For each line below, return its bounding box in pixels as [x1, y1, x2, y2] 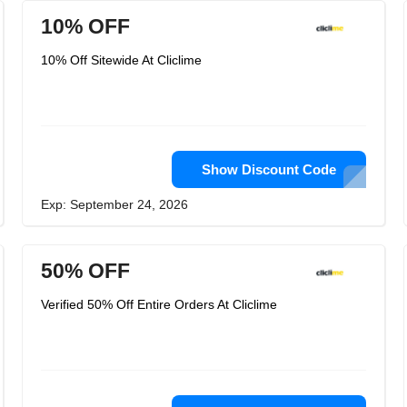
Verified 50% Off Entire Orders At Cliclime [41, 297, 277, 312]
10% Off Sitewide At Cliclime [41, 53, 202, 67]
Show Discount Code [202, 162, 336, 177]
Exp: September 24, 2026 [41, 197, 188, 212]
